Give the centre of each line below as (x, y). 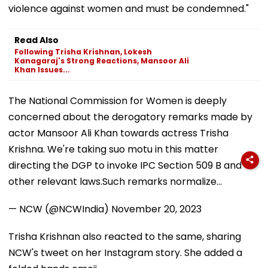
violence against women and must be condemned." (129, 8)
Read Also (36, 40)
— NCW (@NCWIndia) (60, 209)
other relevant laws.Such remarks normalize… (115, 181)
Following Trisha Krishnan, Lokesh (83, 51)
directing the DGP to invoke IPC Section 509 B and (125, 165)
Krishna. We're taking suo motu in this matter (113, 149)
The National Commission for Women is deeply (118, 100)
